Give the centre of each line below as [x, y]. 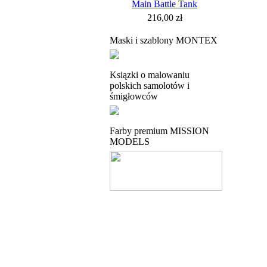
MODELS [130, 142]
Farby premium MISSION [159, 131]
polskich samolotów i [150, 86]
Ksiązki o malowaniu [150, 75]
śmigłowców [134, 96]
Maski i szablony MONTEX [164, 40]
